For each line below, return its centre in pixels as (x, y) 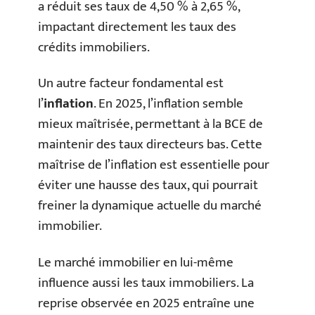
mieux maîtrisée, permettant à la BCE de (150, 124)
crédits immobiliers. (94, 47)
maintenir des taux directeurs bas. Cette (150, 144)
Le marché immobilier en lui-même (136, 262)
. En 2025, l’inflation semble (168, 104)
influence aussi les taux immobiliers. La (146, 283)
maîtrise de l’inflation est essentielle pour (154, 165)
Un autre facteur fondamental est (131, 83)
